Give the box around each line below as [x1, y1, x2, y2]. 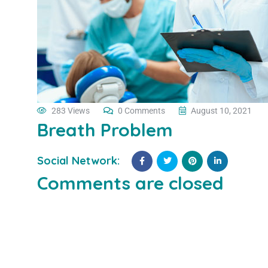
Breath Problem [37, 118, 173, 141]
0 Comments [118, 105, 165, 115]
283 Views [51, 105, 90, 115]
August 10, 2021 [191, 105, 252, 115]
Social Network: [37, 154, 120, 168]
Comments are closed [37, 171, 224, 194]
